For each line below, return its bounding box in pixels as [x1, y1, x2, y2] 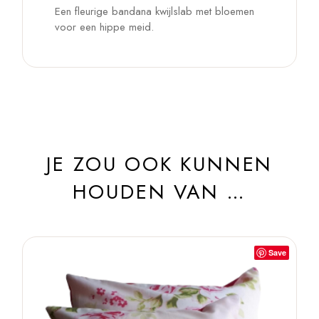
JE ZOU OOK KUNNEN [46, 150, 273, 179]
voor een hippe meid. [55, 19, 155, 36]
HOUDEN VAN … [72, 177, 247, 207]
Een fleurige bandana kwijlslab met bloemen [55, 4, 255, 20]
